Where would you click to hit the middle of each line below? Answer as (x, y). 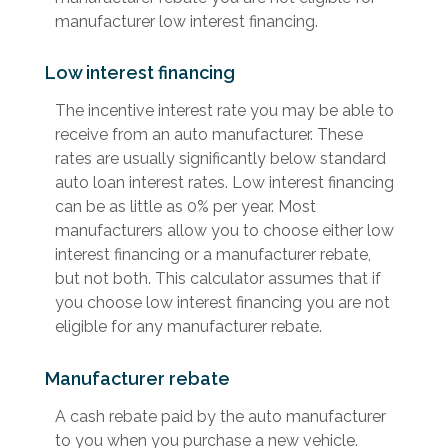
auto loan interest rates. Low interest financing (224, 183)
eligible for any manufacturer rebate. (188, 327)
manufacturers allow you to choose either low (224, 231)
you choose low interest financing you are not (222, 303)
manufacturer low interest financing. (186, 22)
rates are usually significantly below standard (220, 159)
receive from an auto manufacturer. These (209, 135)
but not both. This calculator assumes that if (218, 279)
